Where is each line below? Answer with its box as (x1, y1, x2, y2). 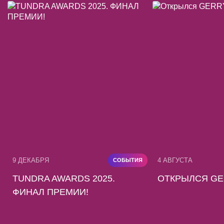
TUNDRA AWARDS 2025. (12, 173, 115, 183)
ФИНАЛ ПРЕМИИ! (12, 187, 88, 197)
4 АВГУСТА (157, 156, 192, 164)
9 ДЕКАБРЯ (12, 156, 49, 164)
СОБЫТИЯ (113, 157, 142, 163)
